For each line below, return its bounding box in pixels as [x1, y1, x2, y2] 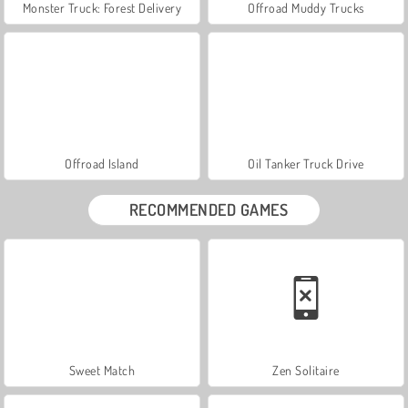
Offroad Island [65, 155, 139, 171]
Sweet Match [68, 362, 136, 378]
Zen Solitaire [272, 362, 340, 378]
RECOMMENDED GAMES [128, 199, 289, 219]
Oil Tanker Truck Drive [248, 155, 364, 171]
